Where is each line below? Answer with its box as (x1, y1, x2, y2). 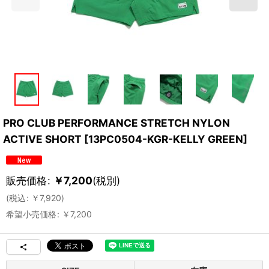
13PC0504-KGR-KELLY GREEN (88, 132, 243, 145)
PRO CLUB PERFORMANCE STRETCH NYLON (3, 116, 230, 129)
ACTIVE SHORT (3, 132, 82, 145)
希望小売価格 (6, 208, 56, 219)
